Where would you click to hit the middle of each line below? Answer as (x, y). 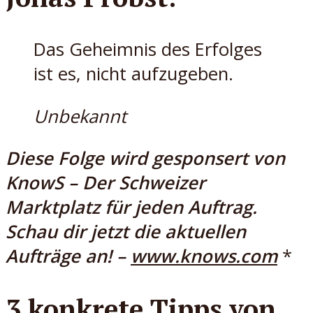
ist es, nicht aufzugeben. (136, 74)
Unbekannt (80, 116)
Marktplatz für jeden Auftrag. (131, 208)
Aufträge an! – (68, 256)
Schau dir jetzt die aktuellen (126, 232)
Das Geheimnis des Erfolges (148, 50)
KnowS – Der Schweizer (105, 183)
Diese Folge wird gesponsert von (145, 159)
